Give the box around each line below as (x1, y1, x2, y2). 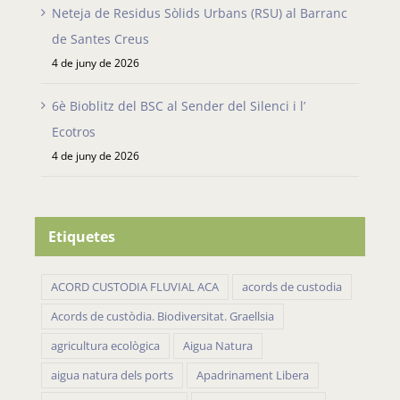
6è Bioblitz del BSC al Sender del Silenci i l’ (52, 97, 305, 115)
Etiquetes (47, 227, 115, 247)
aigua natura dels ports (51, 368, 173, 384)
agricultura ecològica (51, 338, 160, 354)
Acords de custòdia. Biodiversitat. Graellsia (51, 309, 274, 325)
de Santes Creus (52, 30, 149, 48)
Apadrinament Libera (196, 368, 309, 384)
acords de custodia (242, 279, 342, 296)
